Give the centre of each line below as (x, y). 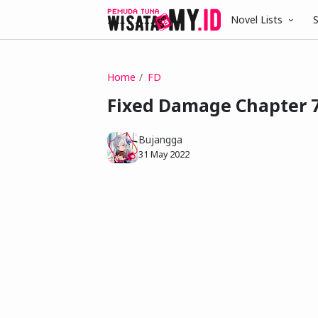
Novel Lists (257, 20)
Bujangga (160, 139)
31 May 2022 (164, 154)
